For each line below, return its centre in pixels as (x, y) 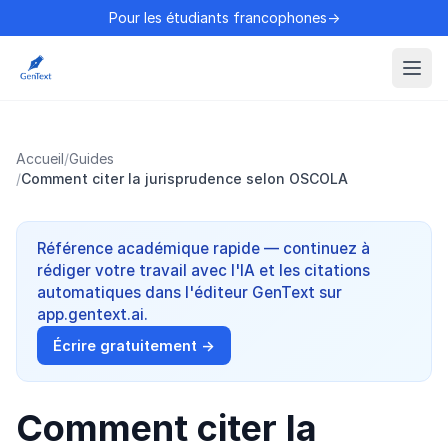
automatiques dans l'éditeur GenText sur (189, 292)
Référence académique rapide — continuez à (203, 248)
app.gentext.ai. (92, 314)
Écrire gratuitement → (134, 345)
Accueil (40, 158)
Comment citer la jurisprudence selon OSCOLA (184, 178)
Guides (91, 158)
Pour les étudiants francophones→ (224, 17)
